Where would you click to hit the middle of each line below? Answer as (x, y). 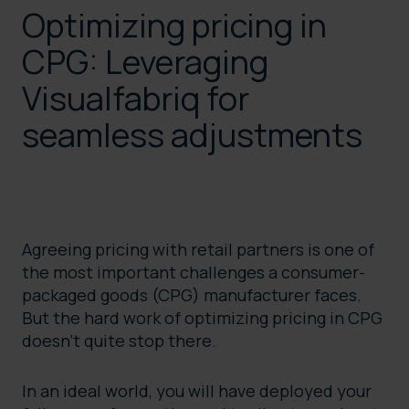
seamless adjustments (192, 135)
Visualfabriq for (136, 99)
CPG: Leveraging (145, 62)
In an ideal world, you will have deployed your (197, 391)
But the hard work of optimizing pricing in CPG (202, 318)
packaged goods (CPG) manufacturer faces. (192, 295)
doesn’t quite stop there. (121, 341)
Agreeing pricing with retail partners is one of (198, 250)
